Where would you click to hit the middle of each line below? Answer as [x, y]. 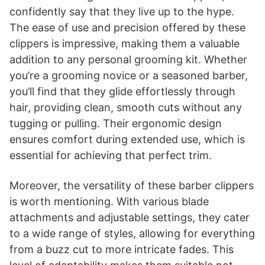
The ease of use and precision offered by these [127, 27]
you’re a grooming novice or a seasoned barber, [129, 75]
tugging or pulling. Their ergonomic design [116, 123]
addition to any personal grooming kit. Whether [128, 59]
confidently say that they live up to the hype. [122, 11]
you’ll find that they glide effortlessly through [122, 91]
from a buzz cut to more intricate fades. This [122, 249]
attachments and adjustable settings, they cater [130, 217]
